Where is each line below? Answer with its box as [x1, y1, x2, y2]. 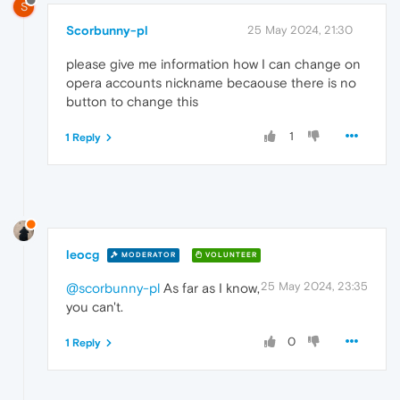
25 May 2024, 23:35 [261, 279, 368, 293]
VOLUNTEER [203, 251, 257, 260]
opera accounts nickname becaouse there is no [66, 74, 356, 90]
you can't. [66, 298, 123, 314]
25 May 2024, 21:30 [247, 22, 353, 37]
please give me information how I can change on [66, 55, 361, 71]
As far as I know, [160, 279, 260, 296]
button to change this [66, 93, 198, 109]
